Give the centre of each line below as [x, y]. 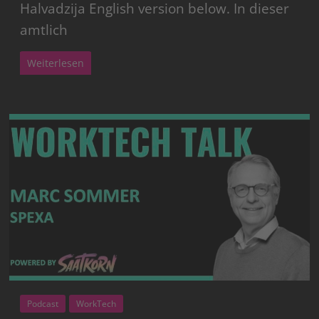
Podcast [43, 303]
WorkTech [96, 303]
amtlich [44, 30]
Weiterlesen [56, 63]
